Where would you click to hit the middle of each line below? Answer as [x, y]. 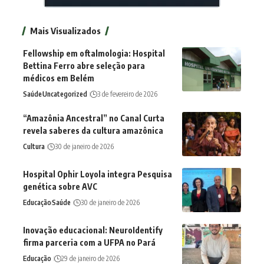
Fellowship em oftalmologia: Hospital [94, 53]
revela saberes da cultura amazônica [93, 131]
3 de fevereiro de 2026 [127, 94]
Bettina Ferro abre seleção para [84, 66]
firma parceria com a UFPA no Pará [89, 242]
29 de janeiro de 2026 [90, 258]
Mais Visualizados [65, 31]
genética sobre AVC [60, 187]
